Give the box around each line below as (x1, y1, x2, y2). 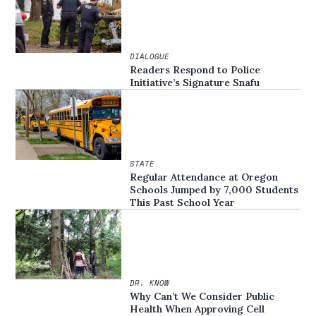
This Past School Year (130, 195, 236, 209)
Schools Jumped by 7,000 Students (130, 183, 299, 196)
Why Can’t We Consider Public (130, 290, 275, 303)
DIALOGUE (130, 50, 170, 62)
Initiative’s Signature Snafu (130, 75, 260, 89)
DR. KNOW (130, 277, 170, 289)
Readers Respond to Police (130, 63, 261, 76)
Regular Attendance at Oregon (130, 170, 279, 183)
